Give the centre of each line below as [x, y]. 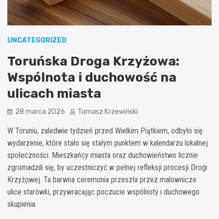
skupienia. [22, 204]
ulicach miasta [54, 93]
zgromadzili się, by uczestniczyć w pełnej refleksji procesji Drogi [107, 167]
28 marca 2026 [40, 111]
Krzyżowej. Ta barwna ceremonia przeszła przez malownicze [102, 179]
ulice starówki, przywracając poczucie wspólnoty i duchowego [103, 192]
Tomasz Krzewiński [108, 111]
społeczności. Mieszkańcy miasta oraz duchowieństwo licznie [103, 155]
